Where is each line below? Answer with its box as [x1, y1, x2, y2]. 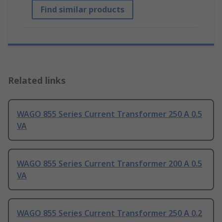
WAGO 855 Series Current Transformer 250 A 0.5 [17, 109, 202, 120]
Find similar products [41, 4, 124, 15]
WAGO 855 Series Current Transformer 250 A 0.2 [17, 208, 202, 219]
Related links [8, 74, 66, 87]
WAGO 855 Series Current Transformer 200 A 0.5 [17, 158, 202, 169]
